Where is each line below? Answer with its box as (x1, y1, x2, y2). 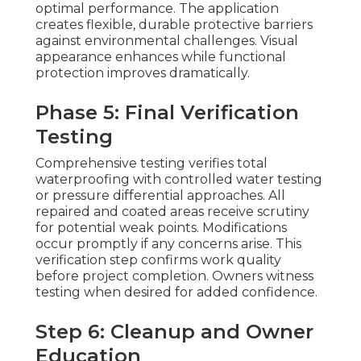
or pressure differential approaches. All (35, 188, 285, 204)
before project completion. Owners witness (35, 268, 313, 284)
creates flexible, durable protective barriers (35, 17, 313, 33)
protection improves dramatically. (35, 65, 250, 81)
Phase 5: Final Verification (35, 101, 299, 125)
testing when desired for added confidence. (35, 284, 317, 301)
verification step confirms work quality (35, 252, 281, 268)
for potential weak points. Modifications (35, 220, 287, 236)
